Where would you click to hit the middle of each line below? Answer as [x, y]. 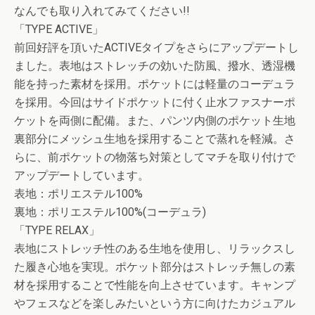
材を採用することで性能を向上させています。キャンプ [155, 285]
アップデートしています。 [82, 175]
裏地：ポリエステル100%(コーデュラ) [110, 212]
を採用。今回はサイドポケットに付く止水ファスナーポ [155, 102]
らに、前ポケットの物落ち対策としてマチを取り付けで [155, 157]
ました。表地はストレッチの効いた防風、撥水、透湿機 [155, 66]
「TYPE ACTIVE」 [59, 29]
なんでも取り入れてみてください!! [102, 11]
